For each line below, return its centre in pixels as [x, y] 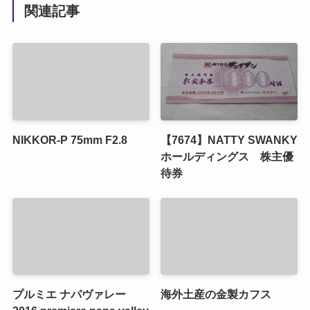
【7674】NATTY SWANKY [229, 139]
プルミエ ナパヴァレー [69, 294]
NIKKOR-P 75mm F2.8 [70, 139]
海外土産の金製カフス [216, 294]
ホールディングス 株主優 [227, 156]
